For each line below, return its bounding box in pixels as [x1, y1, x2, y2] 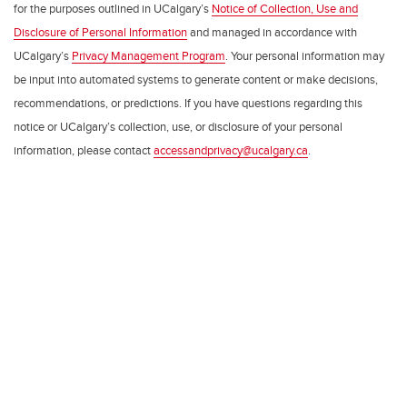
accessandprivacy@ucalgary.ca [154, 142, 308, 158]
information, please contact [14, 142, 154, 158]
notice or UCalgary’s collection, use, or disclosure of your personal [14, 118, 342, 134]
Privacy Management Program [72, 47, 225, 64]
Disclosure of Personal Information [14, 24, 187, 40]
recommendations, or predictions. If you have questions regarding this [14, 94, 362, 111]
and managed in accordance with [187, 24, 357, 40]
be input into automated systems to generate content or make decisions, [14, 71, 378, 87]
